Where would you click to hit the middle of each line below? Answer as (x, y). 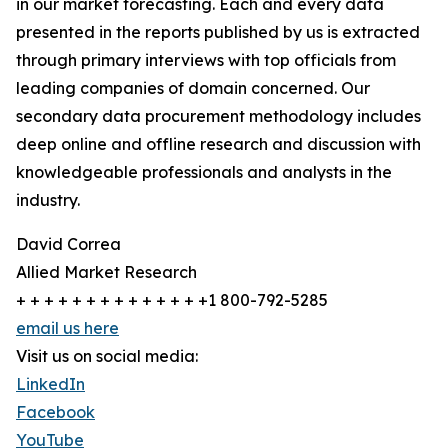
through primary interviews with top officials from (206, 60)
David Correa (68, 244)
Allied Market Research (106, 272)
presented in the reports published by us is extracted (218, 32)
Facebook (55, 412)
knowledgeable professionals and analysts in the (204, 172)
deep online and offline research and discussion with (218, 144)
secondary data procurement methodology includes (218, 116)
